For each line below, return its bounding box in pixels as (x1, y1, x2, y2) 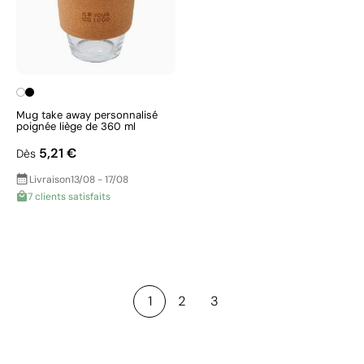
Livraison (29, 173, 71, 186)
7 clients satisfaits (28, 190, 110, 203)
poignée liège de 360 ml (16, 119, 136, 133)
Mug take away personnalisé (16, 108, 158, 122)
